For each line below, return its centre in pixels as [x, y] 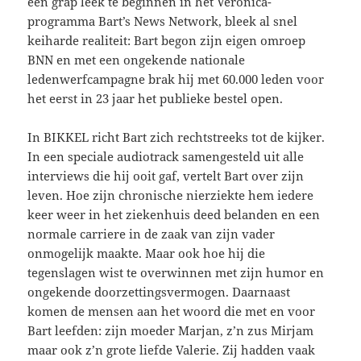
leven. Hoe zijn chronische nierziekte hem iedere [171, 195]
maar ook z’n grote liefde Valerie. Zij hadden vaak [172, 349]
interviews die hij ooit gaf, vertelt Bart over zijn [166, 175]
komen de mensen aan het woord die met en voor [172, 311]
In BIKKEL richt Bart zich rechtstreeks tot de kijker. [176, 137]
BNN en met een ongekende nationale [137, 59]
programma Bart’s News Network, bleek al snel [163, 21]
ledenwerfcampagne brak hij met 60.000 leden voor [176, 79]
